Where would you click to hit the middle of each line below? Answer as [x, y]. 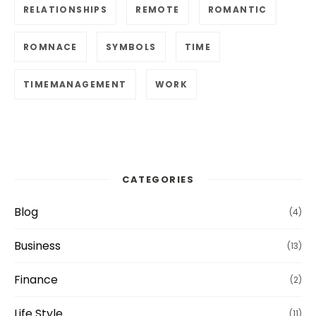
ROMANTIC [237, 10]
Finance [36, 279]
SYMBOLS [131, 47]
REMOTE [158, 10]
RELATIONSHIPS [66, 10]
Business [37, 245]
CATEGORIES [158, 179]
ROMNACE [50, 47]
